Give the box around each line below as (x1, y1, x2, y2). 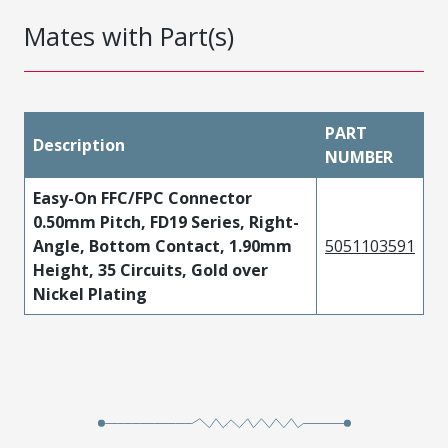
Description (33, 134, 125, 156)
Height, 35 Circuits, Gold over (33, 259, 268, 281)
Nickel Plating (33, 283, 147, 305)
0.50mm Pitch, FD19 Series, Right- (33, 211, 299, 233)
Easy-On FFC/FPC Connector (33, 187, 252, 209)
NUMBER (325, 146, 393, 168)
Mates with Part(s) (24, 19, 234, 53)
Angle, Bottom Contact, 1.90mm (33, 235, 292, 257)
